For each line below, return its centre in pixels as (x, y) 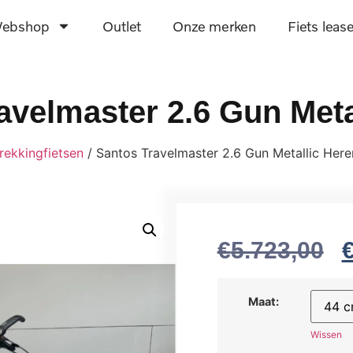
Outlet (122, 26)
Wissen (326, 334)
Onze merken (215, 26)
